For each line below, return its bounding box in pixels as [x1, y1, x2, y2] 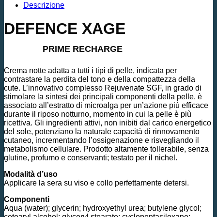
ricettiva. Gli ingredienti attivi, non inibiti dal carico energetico [4, 118, 211, 127]
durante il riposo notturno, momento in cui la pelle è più [4, 109, 191, 118]
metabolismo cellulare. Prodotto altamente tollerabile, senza [4, 144, 209, 153]
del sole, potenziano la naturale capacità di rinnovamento [4, 127, 200, 136]
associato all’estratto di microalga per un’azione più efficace [4, 101, 208, 109]
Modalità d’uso [4, 170, 58, 178]
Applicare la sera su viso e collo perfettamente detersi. [4, 178, 189, 187]
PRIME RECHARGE [4, 44, 123, 54]
